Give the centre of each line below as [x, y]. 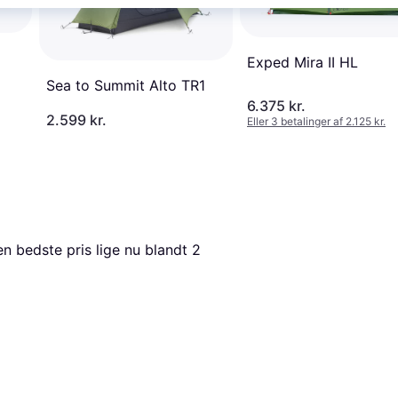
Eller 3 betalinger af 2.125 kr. [316, 121]
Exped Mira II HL [302, 63]
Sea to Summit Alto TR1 [126, 85]
